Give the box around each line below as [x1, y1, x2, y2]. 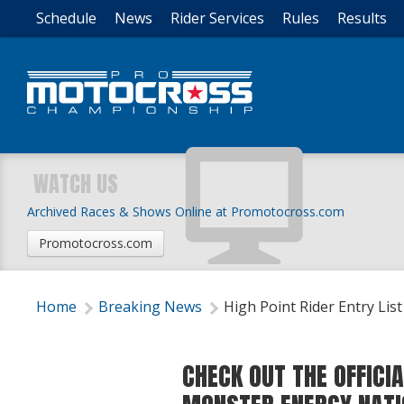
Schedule [36, 8, 96, 28]
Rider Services [170, 8, 264, 28]
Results [337, 8, 387, 28]
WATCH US [33, 168, 119, 200]
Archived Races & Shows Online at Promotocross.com [27, 203, 344, 220]
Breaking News [98, 297, 202, 317]
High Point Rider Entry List [224, 297, 402, 317]
